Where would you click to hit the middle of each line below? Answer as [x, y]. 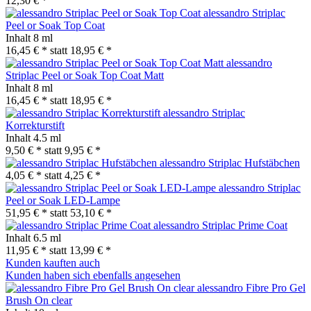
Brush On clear [39, 301]
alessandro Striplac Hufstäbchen [230, 163]
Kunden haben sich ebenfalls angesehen [93, 276]
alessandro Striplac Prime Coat [220, 226]
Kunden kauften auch [53, 263]
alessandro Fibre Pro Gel [251, 288]
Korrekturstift [35, 126]
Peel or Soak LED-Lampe [63, 201]
